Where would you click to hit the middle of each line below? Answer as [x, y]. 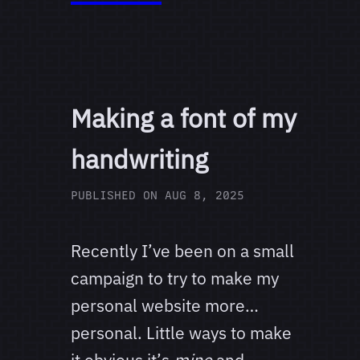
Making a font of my [184, 119]
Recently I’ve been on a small [182, 251]
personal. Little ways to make [181, 333]
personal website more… [165, 306]
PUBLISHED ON [118, 196]
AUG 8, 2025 [205, 196]
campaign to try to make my [175, 278]
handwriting [139, 160]
